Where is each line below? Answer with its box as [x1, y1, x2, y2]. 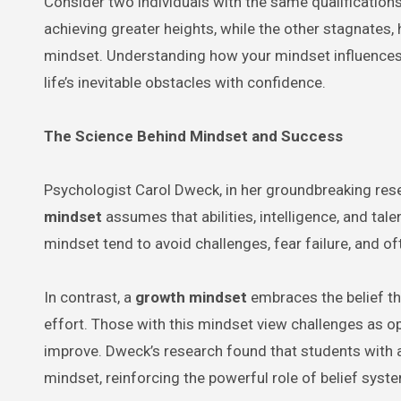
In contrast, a [44, 287, 135, 306]
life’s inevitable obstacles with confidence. [44, 73, 326, 91]
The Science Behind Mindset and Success [44, 126, 343, 145]
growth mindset [135, 287, 247, 306]
